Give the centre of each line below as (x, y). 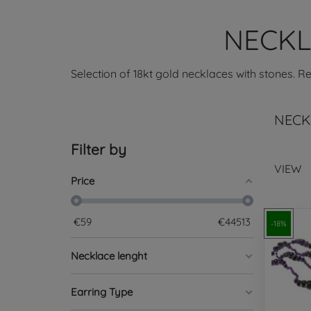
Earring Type (102, 292)
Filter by (99, 150)
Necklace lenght (109, 256)
